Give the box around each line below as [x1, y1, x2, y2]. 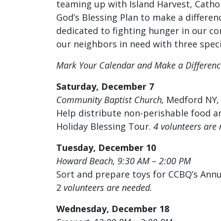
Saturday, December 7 [56, 80, 154, 92]
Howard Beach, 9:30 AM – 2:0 [56, 154, 171, 167]
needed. [122, 181, 152, 193]
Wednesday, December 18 [56, 202, 169, 215]
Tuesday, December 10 [56, 141, 156, 153]
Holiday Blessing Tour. [56, 120, 153, 132]
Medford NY [164, 93, 217, 106]
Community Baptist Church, [56, 93, 164, 106]
